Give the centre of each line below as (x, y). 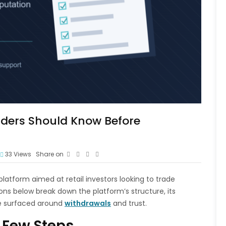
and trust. (129, 203)
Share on (50, 154)
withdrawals (88, 203)
